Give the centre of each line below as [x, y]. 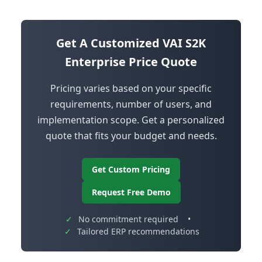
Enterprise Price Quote [131, 62]
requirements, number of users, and [131, 104]
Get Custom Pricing [131, 170]
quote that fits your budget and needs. [131, 136]
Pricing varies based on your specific [131, 89]
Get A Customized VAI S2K [131, 43]
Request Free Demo [131, 192]
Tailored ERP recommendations [138, 232]
